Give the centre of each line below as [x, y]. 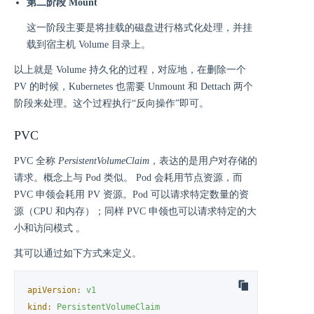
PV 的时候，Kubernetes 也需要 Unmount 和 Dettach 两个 [134, 86]
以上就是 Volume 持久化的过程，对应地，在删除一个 [130, 69]
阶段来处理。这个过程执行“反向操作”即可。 [111, 103]
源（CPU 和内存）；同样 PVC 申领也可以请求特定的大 [135, 211]
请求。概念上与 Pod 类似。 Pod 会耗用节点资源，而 [128, 177]
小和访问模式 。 [50, 228]
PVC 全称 [36, 161]
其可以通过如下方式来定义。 [78, 253]
